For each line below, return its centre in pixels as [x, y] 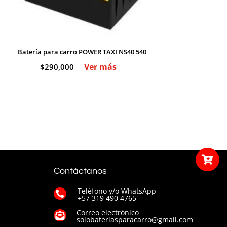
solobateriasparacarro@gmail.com [135, 219]
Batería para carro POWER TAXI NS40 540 [82, 51]
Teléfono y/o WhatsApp [117, 191]
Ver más [100, 67]
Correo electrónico [107, 212]
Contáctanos [80, 171]
